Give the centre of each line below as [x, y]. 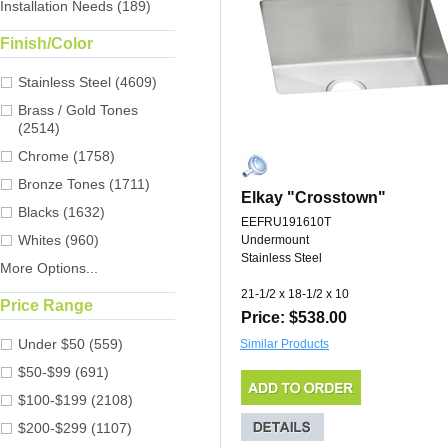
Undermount [275, 240]
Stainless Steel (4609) [87, 82]
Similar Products [284, 344]
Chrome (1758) [66, 156]
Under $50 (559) [70, 344]
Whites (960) [58, 240]
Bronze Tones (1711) [84, 184]
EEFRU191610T [286, 222]
